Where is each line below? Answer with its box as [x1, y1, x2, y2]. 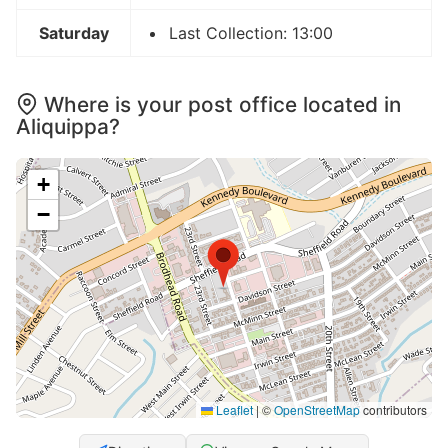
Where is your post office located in [44, 92, 401, 118]
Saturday [38, 23, 109, 44]
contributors [360, 401, 427, 419]
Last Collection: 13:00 [169, 23, 333, 44]
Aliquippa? [16, 114, 120, 140]
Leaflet [213, 401, 253, 419]
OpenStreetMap [274, 401, 360, 419]
